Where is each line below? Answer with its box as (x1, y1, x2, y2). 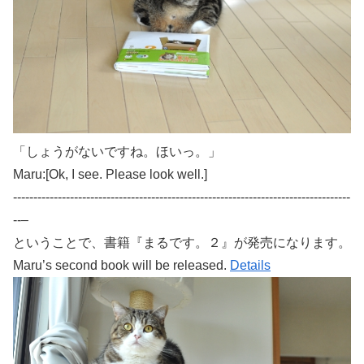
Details (230, 258, 271, 273)
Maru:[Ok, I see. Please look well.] (13, 167, 207, 182)
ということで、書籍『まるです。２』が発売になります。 (13, 236, 351, 250)
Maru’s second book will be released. (13, 258, 230, 273)
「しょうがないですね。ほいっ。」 (13, 145, 221, 159)
